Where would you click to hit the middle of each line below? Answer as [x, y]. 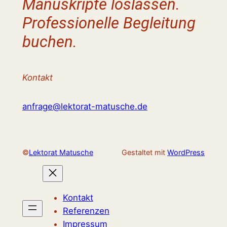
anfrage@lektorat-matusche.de [85, 106]
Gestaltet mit [145, 152]
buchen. [49, 42]
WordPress [186, 152]
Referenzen [86, 211]
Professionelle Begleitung [109, 23]
